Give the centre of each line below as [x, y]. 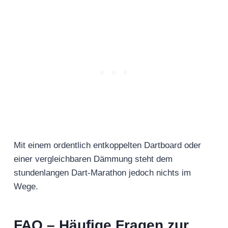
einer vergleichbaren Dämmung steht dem [93, 159]
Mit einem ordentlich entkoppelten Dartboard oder [107, 146]
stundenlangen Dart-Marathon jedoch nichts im [102, 173]
